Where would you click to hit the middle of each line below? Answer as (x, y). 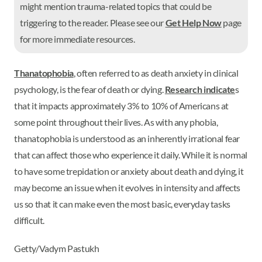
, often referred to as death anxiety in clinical (156, 73)
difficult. (29, 220)
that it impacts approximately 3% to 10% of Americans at (122, 106)
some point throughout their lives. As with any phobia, (116, 122)
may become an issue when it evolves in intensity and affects (127, 187)
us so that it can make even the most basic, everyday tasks (122, 204)
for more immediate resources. (77, 39)
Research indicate (200, 89)
